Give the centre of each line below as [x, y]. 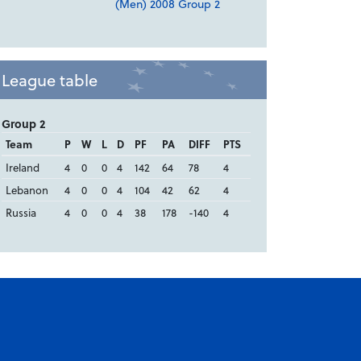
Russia [21, 213]
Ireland [22, 168]
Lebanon [27, 190]
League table [50, 80]
